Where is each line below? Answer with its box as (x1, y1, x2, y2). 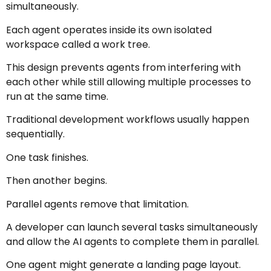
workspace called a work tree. (6, 37, 150, 51)
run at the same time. (6, 89, 108, 103)
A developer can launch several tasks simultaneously (6, 220, 258, 234)
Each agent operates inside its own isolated (6, 22, 212, 37)
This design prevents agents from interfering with (6, 60, 241, 74)
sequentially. (6, 127, 65, 142)
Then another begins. (6, 174, 107, 188)
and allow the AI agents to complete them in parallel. (6, 234, 259, 249)
